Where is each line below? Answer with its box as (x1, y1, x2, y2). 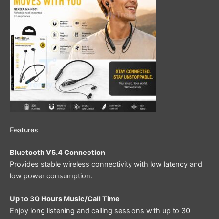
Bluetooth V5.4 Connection (10, 148, 105, 157)
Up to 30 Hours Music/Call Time (10, 194, 120, 203)
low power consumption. (10, 171, 92, 180)
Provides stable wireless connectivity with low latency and (10, 159, 202, 169)
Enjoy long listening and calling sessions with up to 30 (10, 206, 190, 215)
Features (10, 125, 38, 134)
